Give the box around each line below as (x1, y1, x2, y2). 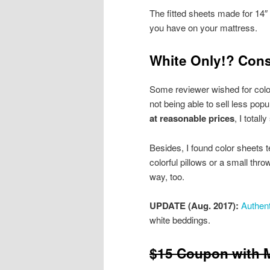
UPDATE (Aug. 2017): (149, 199, 239, 213)
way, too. (149, 169, 184, 183)
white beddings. (149, 213, 210, 227)
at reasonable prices (149, 111, 234, 125)
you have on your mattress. (149, 20, 257, 34)
